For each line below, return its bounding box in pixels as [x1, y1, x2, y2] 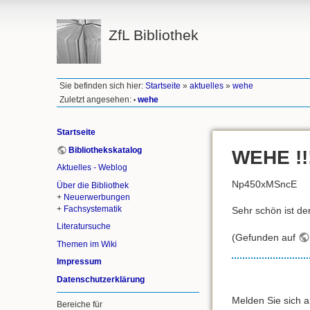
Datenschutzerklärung [57, 274, 145, 284]
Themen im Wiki [57, 239, 117, 249]
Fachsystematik [64, 203, 122, 214]
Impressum [57, 257, 102, 267]
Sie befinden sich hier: [60, 81, 146, 91]
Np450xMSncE [232, 178, 297, 190]
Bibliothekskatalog [69, 145, 143, 155]
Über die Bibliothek [57, 180, 129, 190]
